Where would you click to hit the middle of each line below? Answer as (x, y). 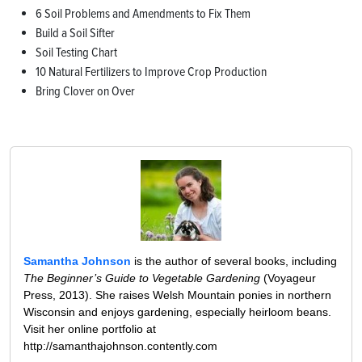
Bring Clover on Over (85, 92)
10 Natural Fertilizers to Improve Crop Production (151, 72)
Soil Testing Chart (76, 53)
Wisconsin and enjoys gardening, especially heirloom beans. (177, 312)
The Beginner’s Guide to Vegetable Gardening (142, 278)
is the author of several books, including (234, 261)
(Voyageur (288, 278)
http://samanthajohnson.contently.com (120, 346)
